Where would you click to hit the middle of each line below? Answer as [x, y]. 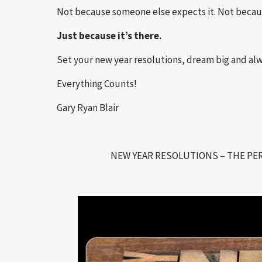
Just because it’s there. [109, 36]
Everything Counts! [97, 84]
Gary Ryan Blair [88, 108]
